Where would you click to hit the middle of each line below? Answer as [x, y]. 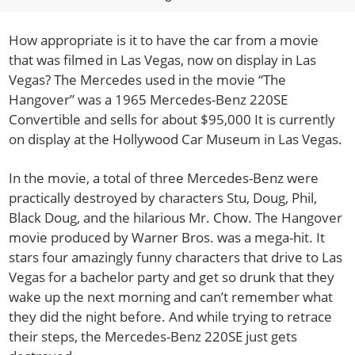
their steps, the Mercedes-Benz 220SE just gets [153, 337]
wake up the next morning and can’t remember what [171, 297]
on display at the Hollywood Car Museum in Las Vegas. [176, 139]
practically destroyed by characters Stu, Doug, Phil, [163, 198]
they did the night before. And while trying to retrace [171, 317]
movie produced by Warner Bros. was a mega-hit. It [167, 238]
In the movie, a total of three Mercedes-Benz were [164, 178]
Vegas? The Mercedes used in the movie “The [148, 80]
